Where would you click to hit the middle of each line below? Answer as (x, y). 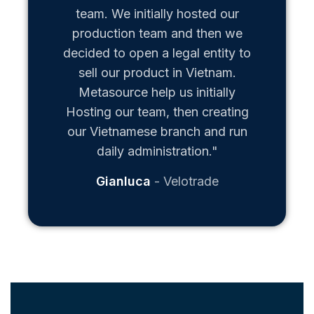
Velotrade (191, 182)
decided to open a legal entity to (157, 53)
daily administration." (157, 151)
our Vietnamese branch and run (157, 132)
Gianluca (125, 182)
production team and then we (157, 34)
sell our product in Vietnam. (157, 73)
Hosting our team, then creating (157, 112)
